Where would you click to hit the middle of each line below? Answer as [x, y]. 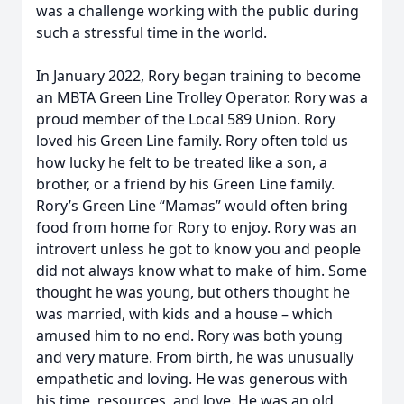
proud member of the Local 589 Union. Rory [186, 119]
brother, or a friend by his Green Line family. [185, 184]
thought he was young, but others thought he [193, 292]
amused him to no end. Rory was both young [189, 335]
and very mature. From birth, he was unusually [195, 357]
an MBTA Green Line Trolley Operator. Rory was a [202, 97]
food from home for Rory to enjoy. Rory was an [197, 227]
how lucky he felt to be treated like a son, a [182, 162]
